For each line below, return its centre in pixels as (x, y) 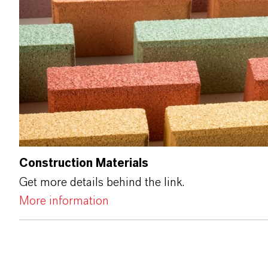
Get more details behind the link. (102, 183)
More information (64, 201)
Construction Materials (84, 164)
